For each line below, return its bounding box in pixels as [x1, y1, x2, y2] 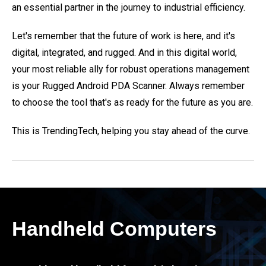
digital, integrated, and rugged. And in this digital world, [12, 47, 237, 58]
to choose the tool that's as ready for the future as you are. [12, 97, 253, 108]
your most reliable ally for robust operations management [12, 64, 249, 75]
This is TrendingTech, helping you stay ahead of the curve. [12, 125, 250, 137]
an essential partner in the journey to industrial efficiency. [12, 2, 245, 13]
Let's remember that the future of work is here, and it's [12, 30, 235, 42]
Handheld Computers [12, 217, 217, 240]
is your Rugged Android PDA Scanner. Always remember [12, 80, 245, 91]
